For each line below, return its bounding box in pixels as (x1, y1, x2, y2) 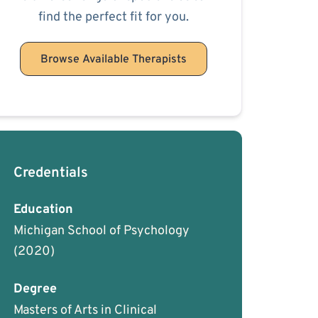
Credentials (13, 164, 88, 182)
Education (13, 202, 73, 218)
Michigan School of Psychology (13, 223, 190, 239)
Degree (13, 281, 57, 297)
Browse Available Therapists (40, 53, 187, 67)
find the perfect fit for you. (38, 9, 189, 26)
